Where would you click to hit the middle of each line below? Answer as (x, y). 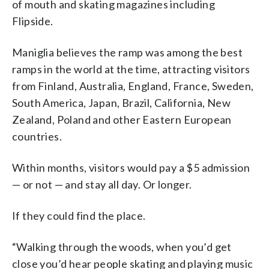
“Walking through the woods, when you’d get (122, 246)
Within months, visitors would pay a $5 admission (131, 167)
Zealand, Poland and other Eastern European (122, 119)
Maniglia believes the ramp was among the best (127, 52)
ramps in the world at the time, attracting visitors (131, 69)
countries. (37, 136)
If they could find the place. (79, 215)
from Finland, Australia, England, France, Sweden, (133, 86)
